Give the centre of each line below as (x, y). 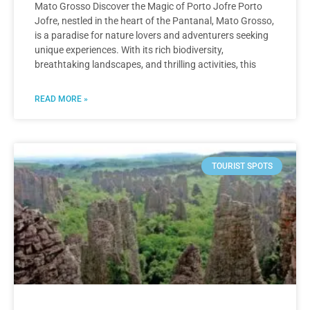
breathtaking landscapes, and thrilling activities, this (145, 64)
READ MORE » (61, 99)
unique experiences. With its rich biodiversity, (129, 49)
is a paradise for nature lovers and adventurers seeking (152, 35)
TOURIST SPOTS (242, 166)
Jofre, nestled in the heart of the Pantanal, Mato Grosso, (154, 20)
